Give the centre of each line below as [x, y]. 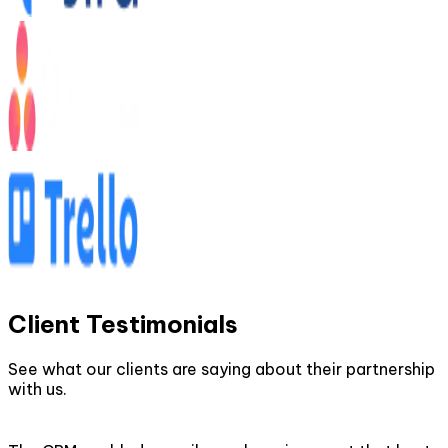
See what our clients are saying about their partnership [221, 369]
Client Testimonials [123, 324]
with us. [37, 389]
